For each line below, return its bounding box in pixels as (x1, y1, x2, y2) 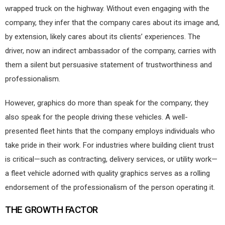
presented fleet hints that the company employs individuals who (5, 126, 215, 136)
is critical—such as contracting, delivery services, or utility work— (5, 154, 217, 164)
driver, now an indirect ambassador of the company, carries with (5, 46, 216, 55)
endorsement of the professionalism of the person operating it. (5, 182, 215, 192)
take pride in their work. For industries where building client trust (5, 140, 214, 150)
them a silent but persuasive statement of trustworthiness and (5, 60, 212, 69)
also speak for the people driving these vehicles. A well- (5, 112, 188, 122)
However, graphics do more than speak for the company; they (5, 98, 208, 107)
